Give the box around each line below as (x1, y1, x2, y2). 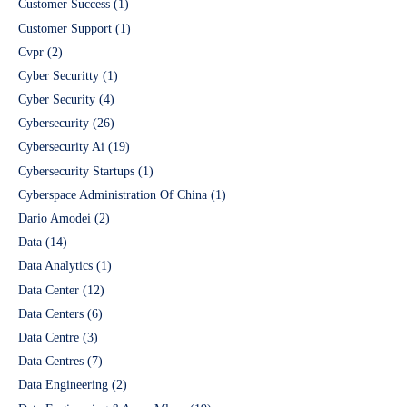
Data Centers (18, 306, 84, 321)
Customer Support (18, 21, 112, 35)
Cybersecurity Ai (18, 140, 104, 154)
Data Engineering (18, 378, 108, 392)
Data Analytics (18, 259, 93, 273)
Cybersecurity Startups (18, 164, 134, 178)
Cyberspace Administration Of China (18, 187, 207, 202)
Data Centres (18, 354, 84, 369)
